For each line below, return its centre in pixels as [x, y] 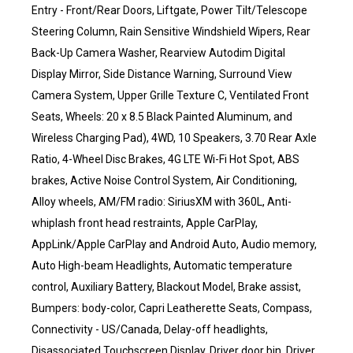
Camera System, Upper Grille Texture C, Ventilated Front [170, 95]
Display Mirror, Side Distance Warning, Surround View [162, 74]
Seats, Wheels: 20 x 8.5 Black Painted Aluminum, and [162, 117]
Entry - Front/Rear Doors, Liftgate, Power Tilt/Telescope [169, 10]
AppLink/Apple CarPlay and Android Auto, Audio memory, [174, 244]
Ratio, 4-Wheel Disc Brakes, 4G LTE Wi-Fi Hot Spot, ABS [165, 159]
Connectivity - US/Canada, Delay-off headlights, [150, 329]
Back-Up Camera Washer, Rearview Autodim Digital [158, 53]
